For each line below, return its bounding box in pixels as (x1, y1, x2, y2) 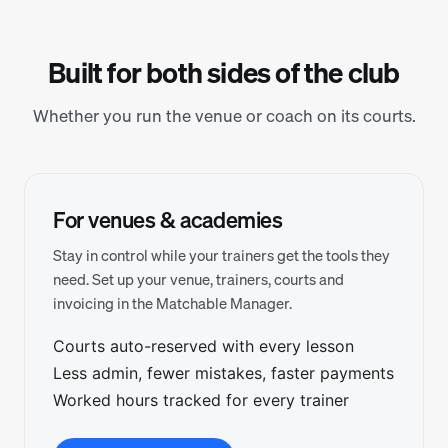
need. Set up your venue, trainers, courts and (53, 269, 344, 289)
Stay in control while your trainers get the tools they (53, 245, 390, 265)
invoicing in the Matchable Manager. (53, 293, 292, 313)
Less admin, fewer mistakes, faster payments (53, 363, 394, 383)
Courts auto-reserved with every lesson (53, 336, 354, 356)
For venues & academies (53, 205, 282, 234)
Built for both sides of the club (48, 54, 400, 91)
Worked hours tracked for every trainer (53, 390, 349, 410)
